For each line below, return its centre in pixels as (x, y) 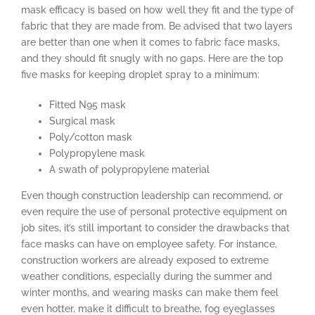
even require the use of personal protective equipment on (154, 211)
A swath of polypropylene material (129, 169)
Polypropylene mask (97, 153)
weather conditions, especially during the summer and (147, 276)
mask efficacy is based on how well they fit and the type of (157, 9)
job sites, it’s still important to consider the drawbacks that (155, 227)
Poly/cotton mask (91, 137)
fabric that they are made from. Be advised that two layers (157, 26)
